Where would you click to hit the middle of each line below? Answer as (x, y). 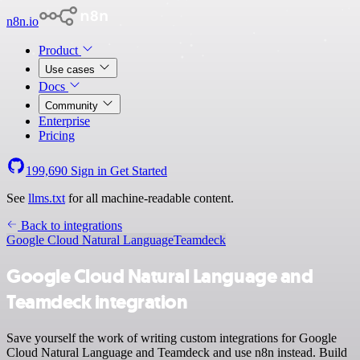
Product (60, 50)
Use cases (72, 70)
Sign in (89, 171)
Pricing (57, 135)
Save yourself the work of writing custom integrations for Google (172, 337)
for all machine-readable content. (149, 198)
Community (73, 106)
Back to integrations (70, 225)
